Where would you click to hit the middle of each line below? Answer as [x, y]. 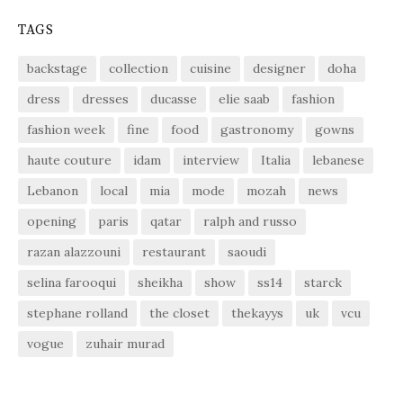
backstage [57, 68]
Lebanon [53, 190]
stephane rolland [77, 313]
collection [139, 68]
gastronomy [257, 129]
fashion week [66, 129]
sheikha [160, 282]
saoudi [247, 251]
